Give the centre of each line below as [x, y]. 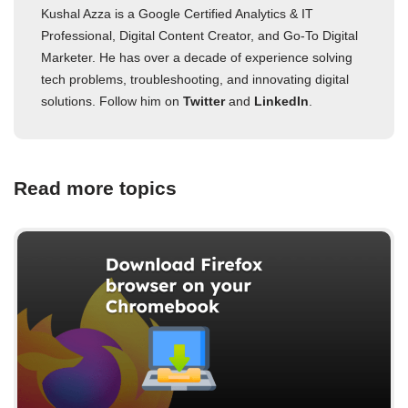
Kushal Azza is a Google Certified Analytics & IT [177, 13]
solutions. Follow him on [112, 101]
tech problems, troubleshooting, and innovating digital [195, 79]
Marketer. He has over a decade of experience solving [197, 57]
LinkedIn [281, 101]
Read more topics [95, 188]
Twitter [204, 101]
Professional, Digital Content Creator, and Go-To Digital [199, 35]
